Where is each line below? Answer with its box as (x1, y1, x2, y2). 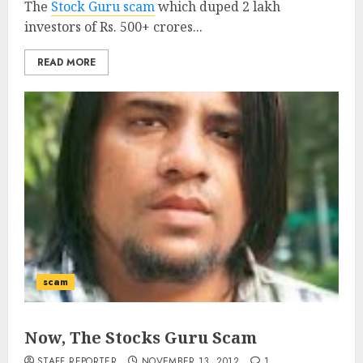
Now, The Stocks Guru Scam (24, 327, 257, 348)
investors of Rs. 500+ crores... (24, 18, 203, 36)
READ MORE (37, 55, 96, 70)
